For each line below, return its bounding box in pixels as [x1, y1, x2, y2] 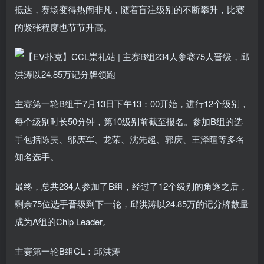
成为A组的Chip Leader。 [15, 215, 111, 227]
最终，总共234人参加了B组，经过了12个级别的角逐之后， [15, 180, 247, 192]
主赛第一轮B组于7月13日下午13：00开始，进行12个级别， [15, 97, 249, 110]
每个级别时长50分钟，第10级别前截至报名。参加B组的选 [15, 115, 243, 127]
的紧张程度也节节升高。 [15, 21, 112, 33]
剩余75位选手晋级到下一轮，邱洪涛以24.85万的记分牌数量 [15, 197, 249, 210]
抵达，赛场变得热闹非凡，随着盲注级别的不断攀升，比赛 [15, 3, 245, 15]
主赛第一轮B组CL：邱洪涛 [15, 245, 120, 257]
